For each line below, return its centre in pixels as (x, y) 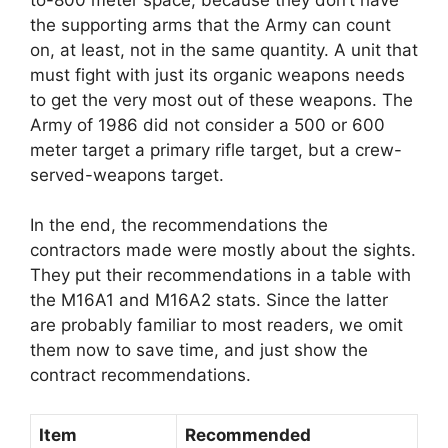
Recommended (248, 434)
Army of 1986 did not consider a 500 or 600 (207, 124)
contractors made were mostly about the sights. (223, 250)
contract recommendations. (140, 375)
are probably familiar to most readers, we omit (216, 325)
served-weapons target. (127, 174)
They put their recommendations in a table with (220, 275)
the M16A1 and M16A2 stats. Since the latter (209, 300)
